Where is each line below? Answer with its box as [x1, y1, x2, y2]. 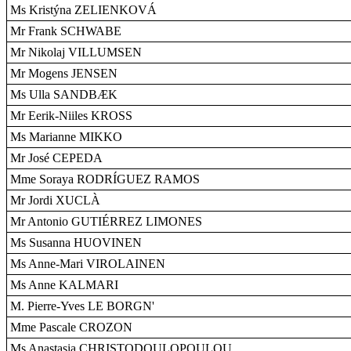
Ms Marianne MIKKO [10, 130, 122, 143]
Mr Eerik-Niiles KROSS [10, 109, 132, 122]
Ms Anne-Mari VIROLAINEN [10, 257, 165, 270]
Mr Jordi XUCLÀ [10, 194, 100, 207]
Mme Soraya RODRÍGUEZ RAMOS [10, 172, 200, 186]
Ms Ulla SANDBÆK [10, 88, 118, 101]
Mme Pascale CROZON [10, 320, 132, 334]
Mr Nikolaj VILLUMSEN [10, 45, 142, 59]
